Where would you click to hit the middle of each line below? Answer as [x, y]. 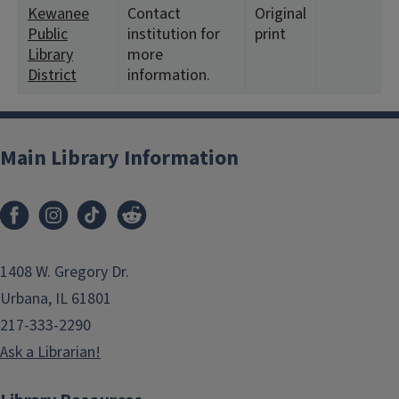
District [52, 75]
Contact [154, 14]
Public [48, 34]
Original [281, 14]
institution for [174, 34]
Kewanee [58, 14]
